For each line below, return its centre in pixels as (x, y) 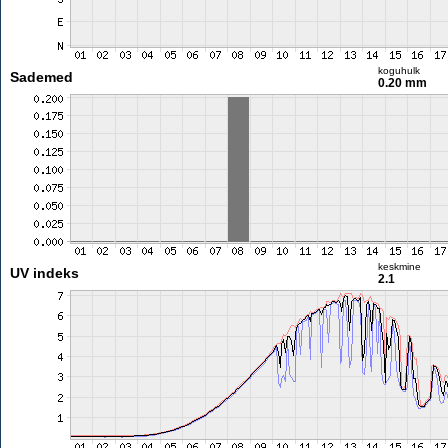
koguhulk (398, 70)
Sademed (41, 77)
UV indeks (44, 273)
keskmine (399, 266)
